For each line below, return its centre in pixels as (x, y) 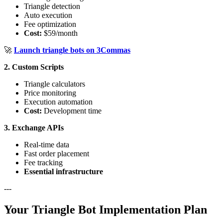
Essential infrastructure (63, 172)
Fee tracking (43, 163)
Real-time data (47, 145)
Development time (72, 111)
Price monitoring (50, 93)
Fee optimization (50, 24)
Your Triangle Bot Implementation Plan (106, 210)
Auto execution (48, 15)
